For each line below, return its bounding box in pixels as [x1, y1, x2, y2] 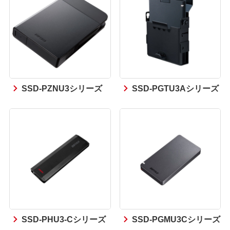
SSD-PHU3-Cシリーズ [22, 213, 106, 225]
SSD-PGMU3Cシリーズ [131, 213, 220, 225]
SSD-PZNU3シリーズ [22, 82, 103, 94]
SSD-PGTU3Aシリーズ [131, 82, 219, 94]
